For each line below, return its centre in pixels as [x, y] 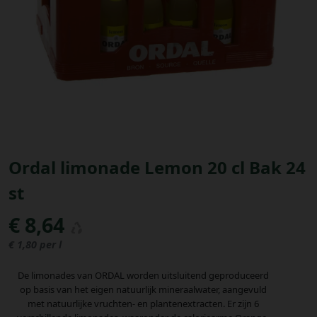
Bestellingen [56, 35]
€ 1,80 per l [35, 245]
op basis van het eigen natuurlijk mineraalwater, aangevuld [144, 290]
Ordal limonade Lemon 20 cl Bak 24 [157, 168]
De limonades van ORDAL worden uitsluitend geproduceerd [144, 276]
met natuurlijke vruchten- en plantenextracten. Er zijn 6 [144, 304]
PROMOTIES [62, 45]
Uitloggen [49, 98]
